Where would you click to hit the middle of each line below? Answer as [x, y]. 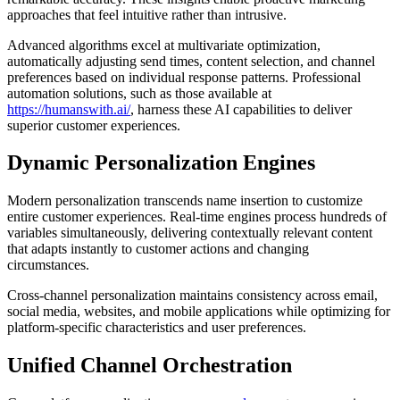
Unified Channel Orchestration [150, 366]
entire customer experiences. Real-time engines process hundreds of [197, 217]
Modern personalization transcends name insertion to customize [185, 201]
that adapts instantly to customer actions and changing [158, 249]
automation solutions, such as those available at [139, 93]
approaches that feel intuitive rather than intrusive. [147, 14]
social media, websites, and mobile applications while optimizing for [199, 312]
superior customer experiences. [94, 125]
